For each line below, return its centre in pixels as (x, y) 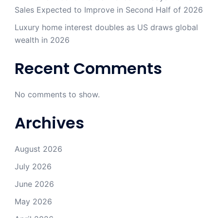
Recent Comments (88, 69)
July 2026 (33, 167)
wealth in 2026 (42, 40)
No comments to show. (57, 95)
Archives (49, 123)
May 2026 (33, 202)
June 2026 (34, 184)
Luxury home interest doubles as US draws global (106, 27)
